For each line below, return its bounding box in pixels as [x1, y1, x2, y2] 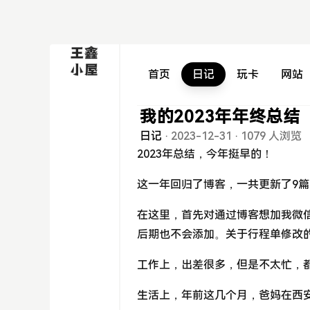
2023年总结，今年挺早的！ [137, 147, 273, 161]
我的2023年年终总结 [140, 107, 300, 127]
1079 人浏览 [241, 129, 302, 143]
